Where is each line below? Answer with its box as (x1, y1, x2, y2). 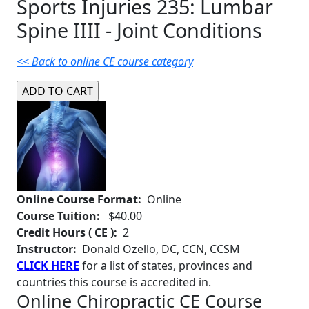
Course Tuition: (17, 208, 106, 224)
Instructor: (17, 241, 77, 257)
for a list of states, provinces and (79, 258, 252, 274)
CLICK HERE (17, 258, 79, 274)
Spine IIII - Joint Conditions (17, 17, 262, 44)
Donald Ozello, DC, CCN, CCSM (77, 241, 240, 257)
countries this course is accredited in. (17, 275, 211, 290)
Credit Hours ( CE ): (17, 225, 117, 241)
